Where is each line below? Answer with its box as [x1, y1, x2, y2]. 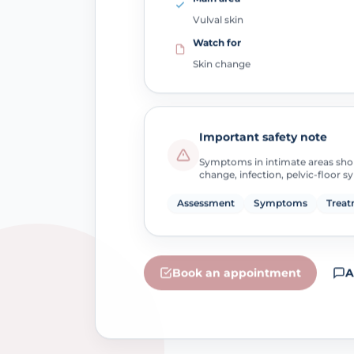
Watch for [192, 34, 241, 47]
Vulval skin [192, 12, 243, 24]
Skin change [192, 55, 250, 68]
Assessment [176, 195, 235, 208]
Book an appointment [171, 264, 301, 279]
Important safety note [198, 128, 327, 143]
